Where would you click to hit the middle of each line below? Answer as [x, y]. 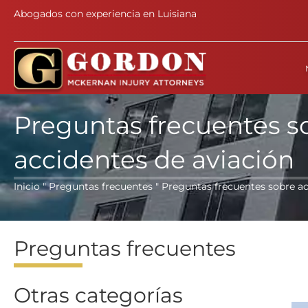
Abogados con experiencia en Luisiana [105, 14]
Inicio [27, 187]
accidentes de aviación [154, 160]
